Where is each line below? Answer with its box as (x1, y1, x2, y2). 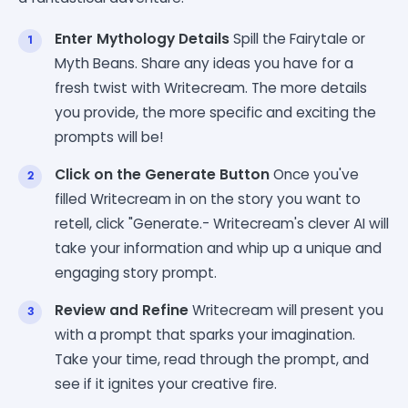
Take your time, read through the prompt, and (55, 349, 369, 369)
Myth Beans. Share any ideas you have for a (55, 53, 353, 73)
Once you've (270, 164, 359, 184)
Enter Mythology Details (55, 28, 229, 48)
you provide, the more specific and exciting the (55, 102, 376, 122)
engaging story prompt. (55, 262, 217, 282)
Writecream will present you (189, 300, 383, 320)
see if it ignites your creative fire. (55, 373, 277, 393)
